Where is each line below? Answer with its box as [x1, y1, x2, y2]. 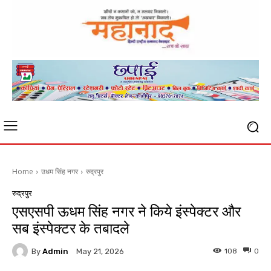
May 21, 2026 [76, 247, 124, 256]
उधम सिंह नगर [41, 166, 78, 177]
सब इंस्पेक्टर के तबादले [12, 220, 129, 238]
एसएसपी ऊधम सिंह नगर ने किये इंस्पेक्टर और [12, 203, 241, 221]
